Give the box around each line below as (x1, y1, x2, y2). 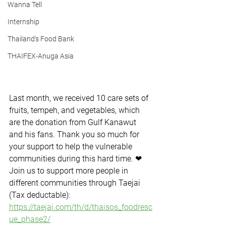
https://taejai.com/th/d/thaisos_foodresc (9, 202, 152, 212)
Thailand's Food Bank (8, 35, 74, 43)
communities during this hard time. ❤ (9, 154, 142, 163)
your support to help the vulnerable (9, 142, 134, 151)
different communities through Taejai (9, 178, 142, 188)
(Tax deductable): (9, 190, 72, 200)
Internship (8, 18, 39, 26)
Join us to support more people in (9, 166, 130, 176)
